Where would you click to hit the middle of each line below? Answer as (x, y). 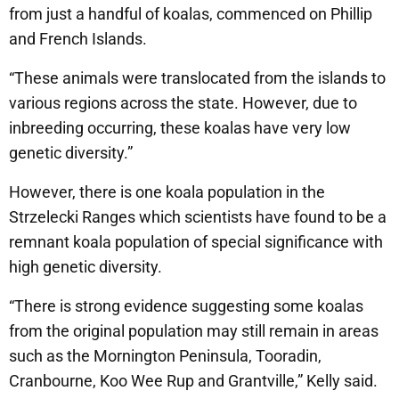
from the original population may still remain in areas (194, 330)
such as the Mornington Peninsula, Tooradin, (165, 355)
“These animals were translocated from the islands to (197, 77)
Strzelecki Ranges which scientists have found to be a (198, 216)
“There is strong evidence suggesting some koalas (186, 305)
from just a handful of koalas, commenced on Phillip (191, 13)
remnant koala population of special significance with (196, 241)
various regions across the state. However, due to (183, 102)
